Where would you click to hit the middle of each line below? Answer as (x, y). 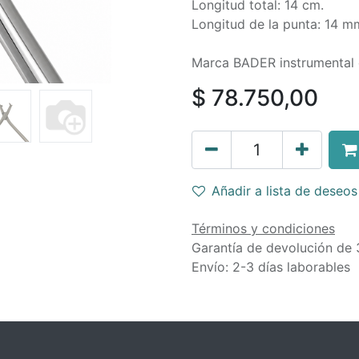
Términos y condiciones (263, 228)
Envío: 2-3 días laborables (271, 267)
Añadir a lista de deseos (284, 191)
